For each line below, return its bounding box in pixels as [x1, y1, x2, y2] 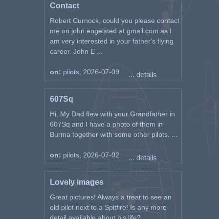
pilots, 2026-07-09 [63, 68, 119, 76]
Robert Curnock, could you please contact [49, 17, 179, 24]
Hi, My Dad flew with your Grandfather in [49, 110, 175, 118]
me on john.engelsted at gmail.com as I [49, 27, 172, 35]
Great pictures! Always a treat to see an [49, 193, 172, 201]
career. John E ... [49, 47, 103, 55]
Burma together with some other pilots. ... [49, 131, 177, 138]
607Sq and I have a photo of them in [49, 120, 163, 128]
